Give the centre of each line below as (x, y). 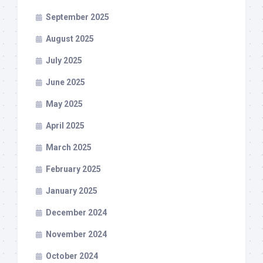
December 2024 (76, 213)
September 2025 (77, 17)
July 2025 (64, 61)
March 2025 (69, 148)
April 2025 (65, 126)
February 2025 (73, 169)
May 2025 (64, 104)
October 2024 (72, 256)
